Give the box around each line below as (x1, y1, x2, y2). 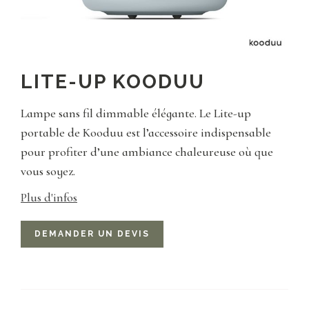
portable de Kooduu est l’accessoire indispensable (21, 125, 271, 140)
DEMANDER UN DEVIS (34, 229, 150, 239)
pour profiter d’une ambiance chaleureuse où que (21, 144, 273, 159)
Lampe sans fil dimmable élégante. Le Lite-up (21, 106, 254, 121)
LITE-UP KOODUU (21, 70, 205, 93)
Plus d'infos (21, 190, 77, 205)
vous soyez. (21, 163, 75, 179)
